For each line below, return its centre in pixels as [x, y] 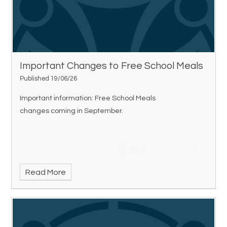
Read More [45, 172]
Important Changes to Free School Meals [112, 66]
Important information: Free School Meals [88, 98]
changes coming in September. [72, 110]
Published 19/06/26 [49, 79]
